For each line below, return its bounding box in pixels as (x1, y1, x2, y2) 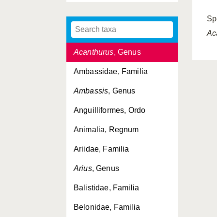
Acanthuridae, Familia (74, 9, 151, 17)
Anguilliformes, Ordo (74, 106, 146, 114)
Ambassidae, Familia (74, 67, 148, 76)
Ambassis (74, 87, 108, 95)
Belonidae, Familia (74, 203, 140, 211)
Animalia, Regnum (74, 125, 139, 134)
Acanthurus (74, 48, 114, 56)
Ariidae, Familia (74, 145, 129, 153)
